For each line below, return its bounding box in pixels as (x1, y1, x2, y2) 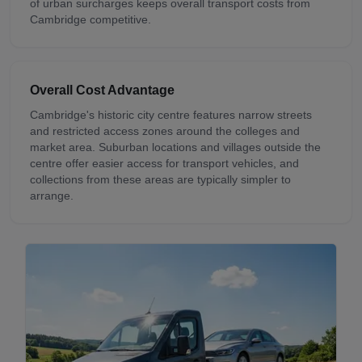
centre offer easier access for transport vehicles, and (30, 156, 299, 170)
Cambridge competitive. (30, 12, 151, 26)
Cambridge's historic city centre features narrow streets (30, 107, 312, 121)
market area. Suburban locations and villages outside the (30, 140, 321, 154)
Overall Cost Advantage (30, 82, 175, 97)
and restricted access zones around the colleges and (30, 124, 300, 137)
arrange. (30, 188, 74, 202)
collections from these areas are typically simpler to (30, 172, 291, 186)
